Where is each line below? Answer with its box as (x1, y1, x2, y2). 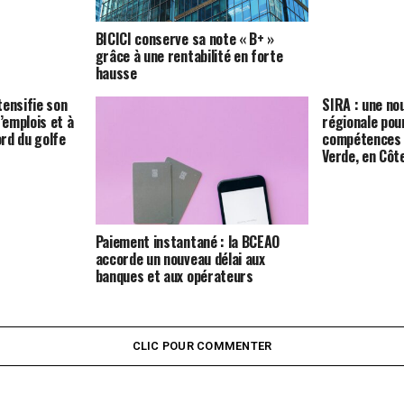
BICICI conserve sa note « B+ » (95, 27, 275, 50)
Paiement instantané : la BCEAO (95, 230, 280, 252)
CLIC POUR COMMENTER (132, 338, 272, 353)
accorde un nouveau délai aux (95, 247, 265, 270)
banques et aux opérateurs (95, 264, 253, 287)
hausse (95, 61, 137, 84)
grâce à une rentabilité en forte (95, 44, 283, 67)
